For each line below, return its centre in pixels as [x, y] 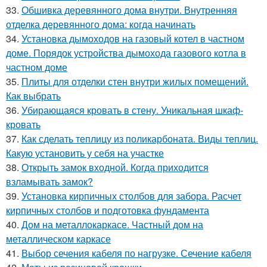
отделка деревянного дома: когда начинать [101, 24]
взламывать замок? [49, 182]
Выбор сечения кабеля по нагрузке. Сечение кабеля [136, 253]
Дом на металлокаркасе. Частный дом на [112, 225]
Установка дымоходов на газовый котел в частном [133, 39]
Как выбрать [33, 96]
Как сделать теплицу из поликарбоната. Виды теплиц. [140, 139]
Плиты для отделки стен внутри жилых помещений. [135, 82]
